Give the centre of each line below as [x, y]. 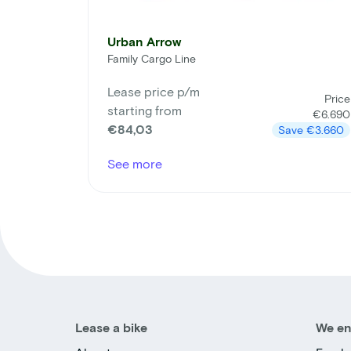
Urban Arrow [144, 41]
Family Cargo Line [152, 58]
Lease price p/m [154, 91]
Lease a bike [111, 327]
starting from [145, 110]
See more [135, 163]
